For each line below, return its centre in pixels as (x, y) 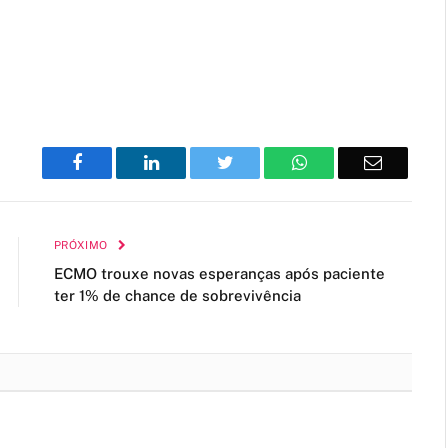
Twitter (258, 161)
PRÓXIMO (82, 244)
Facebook (116, 161)
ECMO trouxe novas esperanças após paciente (219, 273)
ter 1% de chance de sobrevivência (177, 295)
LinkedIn (190, 161)
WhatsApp (344, 161)
